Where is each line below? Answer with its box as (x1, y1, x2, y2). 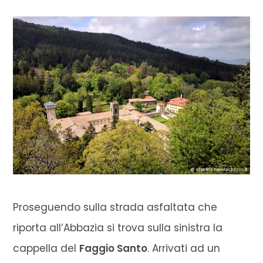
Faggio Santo (79, 241, 148, 256)
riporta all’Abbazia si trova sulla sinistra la (13, 221, 223, 235)
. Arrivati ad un (147, 241, 221, 256)
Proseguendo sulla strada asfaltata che (13, 200, 218, 215)
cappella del (13, 241, 80, 256)
